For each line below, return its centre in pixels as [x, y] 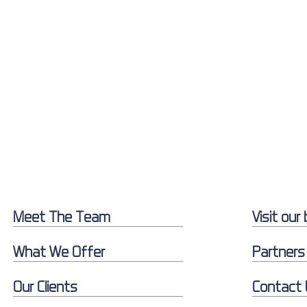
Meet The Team [62, 217]
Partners [279, 251]
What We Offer [59, 251]
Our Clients [45, 286]
